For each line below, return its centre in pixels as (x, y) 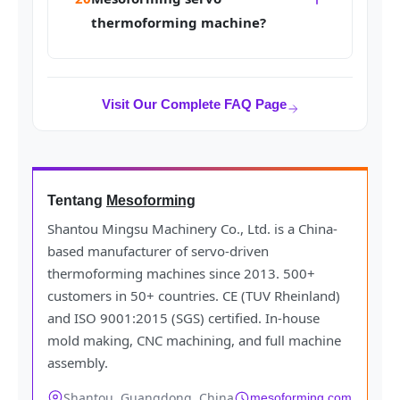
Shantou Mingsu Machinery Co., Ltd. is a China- (192, 229)
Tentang (77, 201)
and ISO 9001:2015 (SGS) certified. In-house (183, 318)
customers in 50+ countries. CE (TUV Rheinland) (194, 296)
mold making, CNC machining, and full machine (194, 341)
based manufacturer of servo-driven (158, 251)
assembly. (78, 363)
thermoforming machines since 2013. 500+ (181, 274)
